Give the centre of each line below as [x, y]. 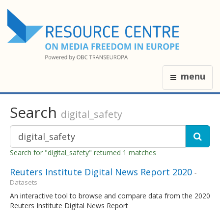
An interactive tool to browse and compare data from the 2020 [110, 195]
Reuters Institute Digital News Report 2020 [101, 172]
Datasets [24, 182]
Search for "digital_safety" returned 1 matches [83, 152]
